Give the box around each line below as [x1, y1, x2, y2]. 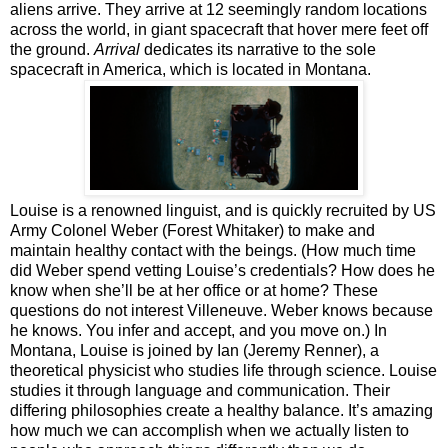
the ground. [10, 40, 94, 58]
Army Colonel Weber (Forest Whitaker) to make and [10, 221, 375, 239]
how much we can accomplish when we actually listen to [10, 421, 409, 439]
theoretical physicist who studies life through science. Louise [10, 361, 437, 379]
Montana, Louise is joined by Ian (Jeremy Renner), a [10, 341, 379, 359]
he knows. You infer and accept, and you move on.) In [10, 321, 387, 339]
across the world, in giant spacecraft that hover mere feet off [10, 20, 428, 38]
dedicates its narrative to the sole [140, 40, 376, 58]
